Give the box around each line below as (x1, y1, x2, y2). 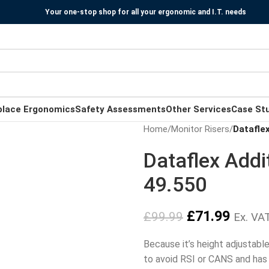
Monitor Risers (171, 124, 229, 134)
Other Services (166, 103, 231, 115)
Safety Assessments (75, 103, 166, 115)
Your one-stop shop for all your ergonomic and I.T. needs (44, 8, 246, 16)
